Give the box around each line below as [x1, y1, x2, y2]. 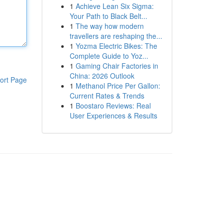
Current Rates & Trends [69, 91, 144, 101]
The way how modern [75, 21, 144, 31]
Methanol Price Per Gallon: [75, 81, 160, 91]
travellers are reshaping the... [69, 31, 162, 41]
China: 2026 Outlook [69, 71, 134, 81]
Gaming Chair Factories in [75, 61, 158, 71]
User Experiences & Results [69, 111, 157, 120]
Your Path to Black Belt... [69, 11, 147, 21]
